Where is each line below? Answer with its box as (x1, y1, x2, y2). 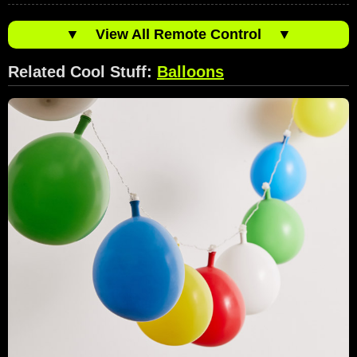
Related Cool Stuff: (8, 62, 157, 80)
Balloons (157, 62, 224, 80)
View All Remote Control (80, 25, 277, 42)
